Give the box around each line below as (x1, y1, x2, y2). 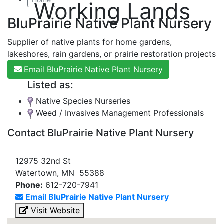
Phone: (15, 180, 43, 190)
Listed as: (27, 79, 73, 91)
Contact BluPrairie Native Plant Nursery (7, 127, 194, 139)
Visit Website (28, 205, 80, 215)
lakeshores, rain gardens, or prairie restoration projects (7, 49, 216, 59)
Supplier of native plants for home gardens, (7, 37, 172, 47)
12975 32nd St (15, 156, 71, 166)
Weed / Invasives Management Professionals (33, 108, 204, 118)
